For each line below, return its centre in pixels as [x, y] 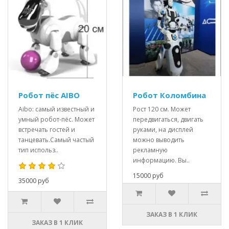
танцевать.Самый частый [56, 140]
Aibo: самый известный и [56, 109]
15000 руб [148, 176]
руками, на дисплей [163, 130]
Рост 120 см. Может [162, 109]
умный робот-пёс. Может [56, 119]
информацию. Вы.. [161, 160]
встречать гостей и [47, 130]
